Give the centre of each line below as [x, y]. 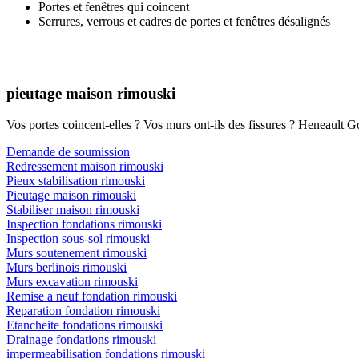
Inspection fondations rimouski [84, 224]
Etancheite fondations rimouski [85, 325]
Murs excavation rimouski [72, 282]
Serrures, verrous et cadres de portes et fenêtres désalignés [184, 21]
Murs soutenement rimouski [77, 253]
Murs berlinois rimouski [67, 268]
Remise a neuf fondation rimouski [92, 296]
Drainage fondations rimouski [81, 340]
